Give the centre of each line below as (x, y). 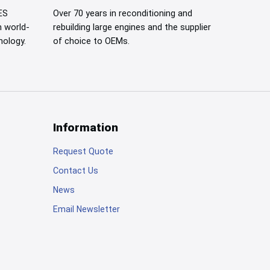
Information (86, 128)
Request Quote (83, 152)
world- (16, 27)
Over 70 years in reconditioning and (123, 14)
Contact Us (76, 171)
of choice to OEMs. (91, 41)
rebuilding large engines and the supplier (132, 27)
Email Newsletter (86, 209)
